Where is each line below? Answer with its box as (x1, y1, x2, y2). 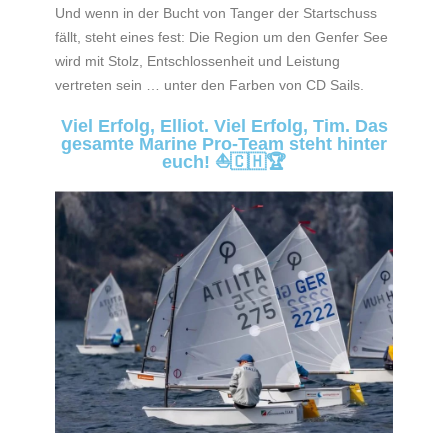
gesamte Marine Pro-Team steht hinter (61, 133, 387, 154)
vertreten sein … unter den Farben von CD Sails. (55, 76, 364, 93)
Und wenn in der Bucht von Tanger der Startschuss (55, 4, 377, 21)
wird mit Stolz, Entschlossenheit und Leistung (55, 52, 340, 69)
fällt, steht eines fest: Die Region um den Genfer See (55, 28, 388, 45)
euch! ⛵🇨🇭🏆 (162, 151, 286, 172)
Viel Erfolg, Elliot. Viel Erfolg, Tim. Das (60, 115, 388, 136)
